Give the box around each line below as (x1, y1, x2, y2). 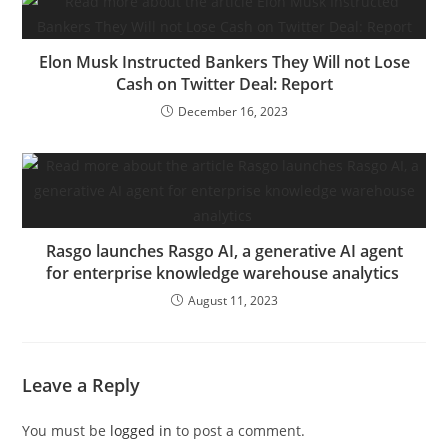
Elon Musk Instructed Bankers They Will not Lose (38, 51, 410, 73)
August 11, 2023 (187, 292, 278, 309)
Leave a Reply (22, 373, 141, 397)
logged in (110, 421, 173, 440)
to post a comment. (172, 421, 306, 440)
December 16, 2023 (177, 103, 288, 120)
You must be (22, 421, 111, 440)
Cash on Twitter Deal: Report (115, 73, 333, 95)
